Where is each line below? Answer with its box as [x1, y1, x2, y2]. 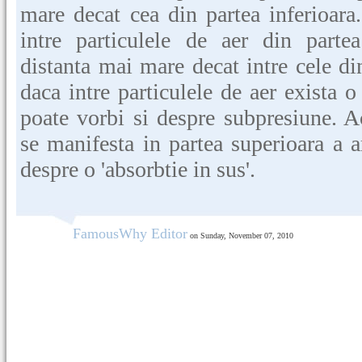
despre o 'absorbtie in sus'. [20, 157, 255, 182]
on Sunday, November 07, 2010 [187, 231, 293, 240]
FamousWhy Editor [73, 225, 187, 242]
